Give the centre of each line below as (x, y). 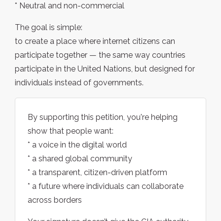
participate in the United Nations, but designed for (105, 69)
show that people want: (71, 131)
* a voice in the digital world (77, 145)
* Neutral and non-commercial (70, 6)
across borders (55, 200)
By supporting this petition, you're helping (103, 117)
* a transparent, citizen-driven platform (97, 173)
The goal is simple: (49, 28)
